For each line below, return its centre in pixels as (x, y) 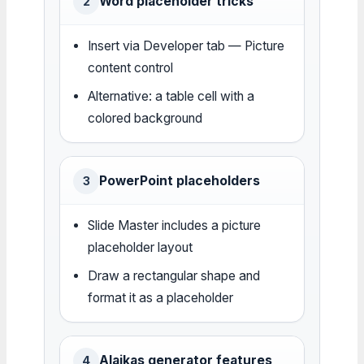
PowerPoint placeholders (180, 180)
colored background (145, 118)
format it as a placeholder (161, 297)
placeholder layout (141, 247)
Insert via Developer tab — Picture (186, 45)
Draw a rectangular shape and (174, 275)
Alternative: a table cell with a (171, 96)
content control (131, 67)
